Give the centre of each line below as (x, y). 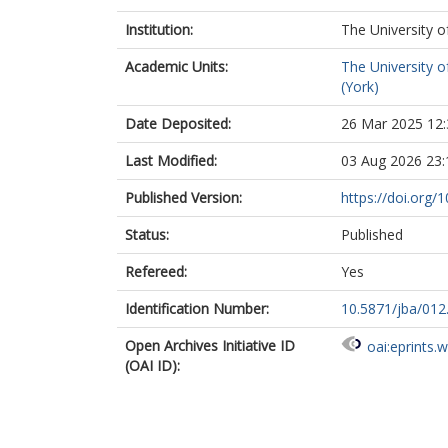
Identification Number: (197, 308)
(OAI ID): (152, 365)
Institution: (159, 29)
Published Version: (183, 197)
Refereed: (156, 271)
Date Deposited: (178, 123)
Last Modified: (171, 160)
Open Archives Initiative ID (210, 345)
